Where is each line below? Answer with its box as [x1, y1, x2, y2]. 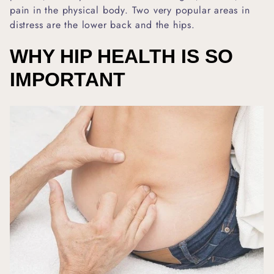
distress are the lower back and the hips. [10, 17, 195, 32]
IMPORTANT [10, 68, 125, 91]
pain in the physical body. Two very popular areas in [10, 2, 250, 17]
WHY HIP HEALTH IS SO [10, 45, 233, 67]
